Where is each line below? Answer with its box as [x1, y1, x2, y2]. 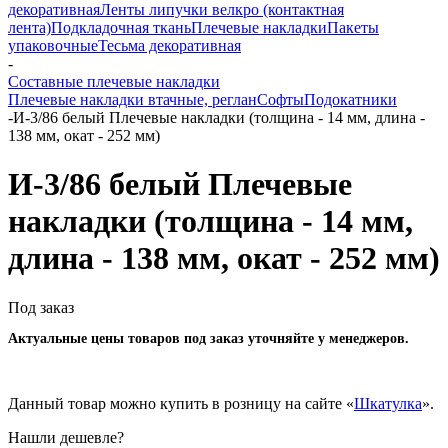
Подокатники [304, 91, 397, 108]
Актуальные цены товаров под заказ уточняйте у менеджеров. [8, 330, 409, 346]
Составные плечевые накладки [8, 73, 220, 90]
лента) [8, 19, 51, 36]
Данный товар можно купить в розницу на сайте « [8, 394, 354, 412]
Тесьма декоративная [98, 37, 241, 54]
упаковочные [8, 37, 98, 54]
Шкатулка [354, 394, 422, 412]
